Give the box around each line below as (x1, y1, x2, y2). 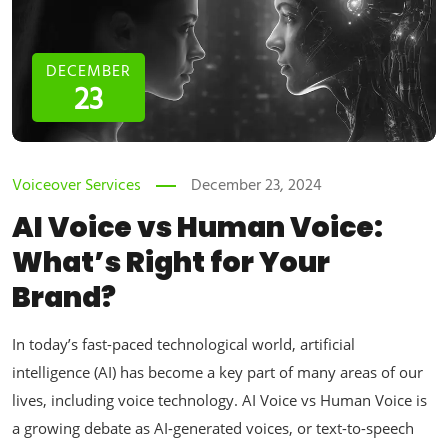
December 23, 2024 (191, 173, 322, 200)
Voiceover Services (12, 173, 141, 200)
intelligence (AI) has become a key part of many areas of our (12, 362, 423, 383)
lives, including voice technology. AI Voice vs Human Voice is (12, 390, 427, 411)
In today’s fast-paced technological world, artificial (12, 334, 355, 355)
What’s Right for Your (12, 243, 330, 283)
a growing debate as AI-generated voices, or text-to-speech (12, 418, 414, 439)
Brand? (12, 278, 116, 318)
